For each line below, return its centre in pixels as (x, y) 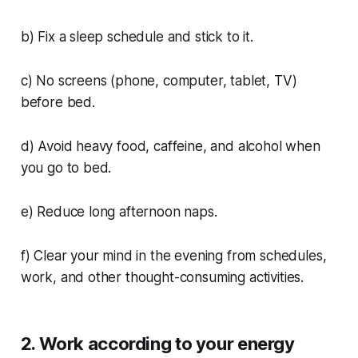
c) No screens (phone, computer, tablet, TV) (159, 81)
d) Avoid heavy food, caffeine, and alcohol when (170, 147)
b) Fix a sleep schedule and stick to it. (137, 37)
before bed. (58, 103)
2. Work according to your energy (157, 344)
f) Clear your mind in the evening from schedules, (173, 256)
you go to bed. (66, 168)
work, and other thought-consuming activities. (162, 278)
